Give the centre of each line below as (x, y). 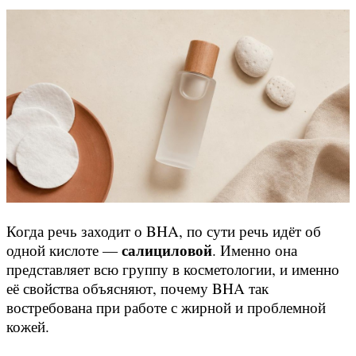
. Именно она (255, 250)
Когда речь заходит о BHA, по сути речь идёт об (164, 231)
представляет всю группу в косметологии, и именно (173, 269)
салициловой (167, 251)
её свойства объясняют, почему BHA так (137, 288)
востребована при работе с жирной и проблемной (166, 308)
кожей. (28, 327)
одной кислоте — (64, 250)
